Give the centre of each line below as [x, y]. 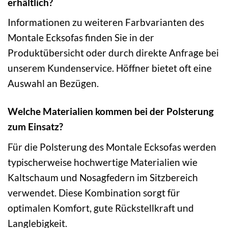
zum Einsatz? [35, 127]
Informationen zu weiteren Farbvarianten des [106, 22]
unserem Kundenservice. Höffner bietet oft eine [110, 68]
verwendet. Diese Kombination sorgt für [94, 192]
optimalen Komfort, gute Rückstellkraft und [101, 208]
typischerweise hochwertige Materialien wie [103, 162]
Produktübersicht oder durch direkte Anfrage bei [113, 53]
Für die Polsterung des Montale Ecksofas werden [112, 147]
